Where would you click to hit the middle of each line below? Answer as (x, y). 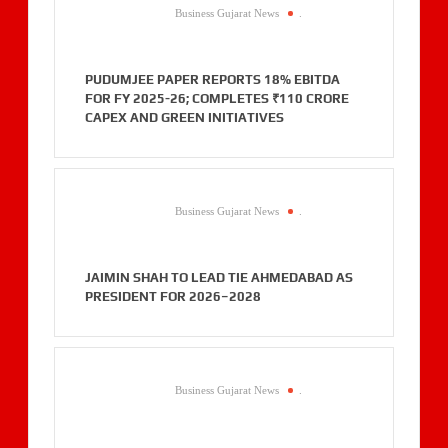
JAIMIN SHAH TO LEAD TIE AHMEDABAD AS (218, 278)
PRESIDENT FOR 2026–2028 (172, 297)
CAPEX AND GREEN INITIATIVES (184, 118)
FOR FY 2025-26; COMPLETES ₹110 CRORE (216, 99)
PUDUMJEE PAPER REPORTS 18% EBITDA (212, 80)
